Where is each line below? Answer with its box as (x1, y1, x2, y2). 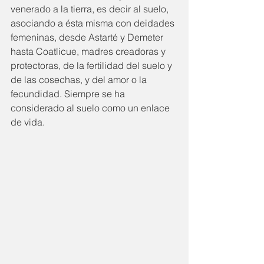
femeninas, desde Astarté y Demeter (11, 31, 166, 43)
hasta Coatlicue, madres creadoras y (11, 45, 168, 57)
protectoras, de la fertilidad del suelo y (11, 60, 174, 71)
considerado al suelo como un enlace (11, 102, 172, 114)
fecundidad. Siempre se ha (11, 88, 127, 100)
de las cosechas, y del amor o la (11, 74, 149, 85)
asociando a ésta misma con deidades (11, 17, 177, 29)
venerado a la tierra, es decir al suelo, (11, 3, 171, 15)
